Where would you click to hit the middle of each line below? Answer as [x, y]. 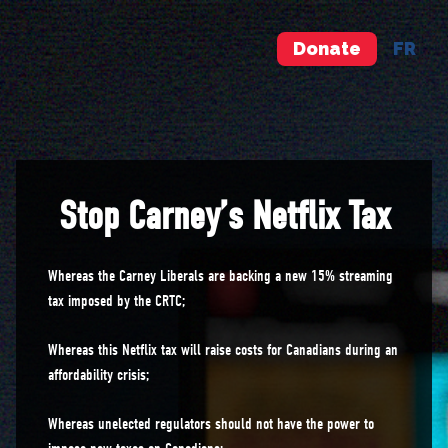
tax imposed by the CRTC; [116, 301]
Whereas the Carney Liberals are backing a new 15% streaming [220, 276]
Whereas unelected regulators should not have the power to [211, 424]
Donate [327, 48]
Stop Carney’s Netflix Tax [224, 216]
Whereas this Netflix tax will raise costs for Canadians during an [223, 350]
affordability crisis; [98, 375]
